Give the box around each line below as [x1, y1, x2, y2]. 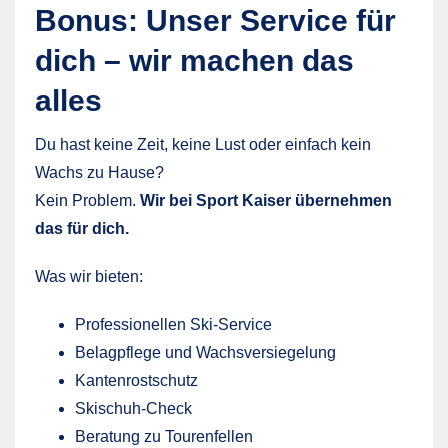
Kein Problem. [35, 191, 140, 209]
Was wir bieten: [35, 267, 143, 285]
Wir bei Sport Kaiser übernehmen [140, 191, 392, 209]
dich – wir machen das [35, 43, 354, 77]
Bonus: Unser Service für [35, 3, 396, 37]
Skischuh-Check [75, 399, 192, 417]
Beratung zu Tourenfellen [75, 427, 253, 445]
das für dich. [35, 219, 129, 237]
